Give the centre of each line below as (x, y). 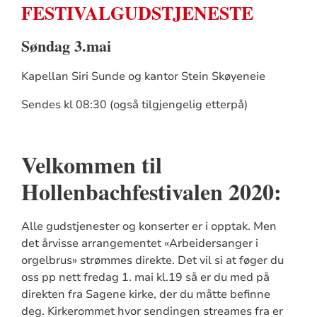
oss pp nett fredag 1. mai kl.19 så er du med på (145, 277)
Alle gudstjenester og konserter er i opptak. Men (149, 226)
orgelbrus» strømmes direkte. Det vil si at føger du (152, 260)
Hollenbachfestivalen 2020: (151, 191)
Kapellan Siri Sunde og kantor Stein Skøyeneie (143, 76)
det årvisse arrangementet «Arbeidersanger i (139, 243)
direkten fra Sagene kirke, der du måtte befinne (145, 294)
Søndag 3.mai (66, 45)
